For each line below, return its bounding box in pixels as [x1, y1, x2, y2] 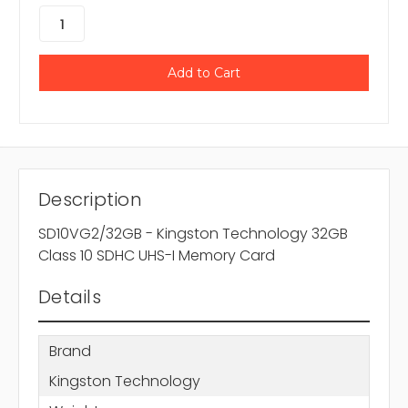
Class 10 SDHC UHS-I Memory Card [38, 245, 275, 267]
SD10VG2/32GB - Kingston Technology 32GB [38, 223, 348, 245]
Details [38, 284, 101, 311]
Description [38, 187, 142, 213]
